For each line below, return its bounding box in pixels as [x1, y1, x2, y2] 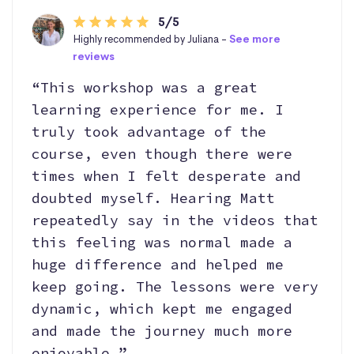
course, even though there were [32, 145, 292, 164]
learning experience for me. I [32, 100, 284, 119]
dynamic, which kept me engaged [32, 299, 292, 318]
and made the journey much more [32, 322, 292, 341]
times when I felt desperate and [32, 167, 301, 186]
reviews [72, 50, 115, 64]
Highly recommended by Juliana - [72, 32, 229, 47]
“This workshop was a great [32, 78, 258, 97]
